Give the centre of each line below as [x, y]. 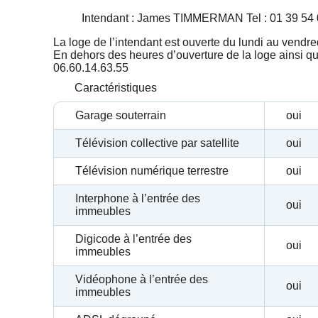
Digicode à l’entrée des [134, 239]
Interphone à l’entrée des [138, 199]
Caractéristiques [116, 88]
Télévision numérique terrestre [152, 171]
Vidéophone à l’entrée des [142, 280]
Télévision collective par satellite [158, 143]
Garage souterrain [121, 116]
